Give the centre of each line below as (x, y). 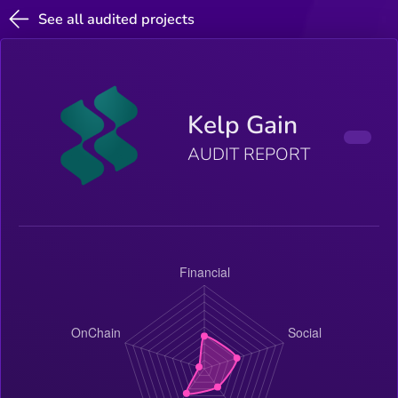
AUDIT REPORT (249, 155)
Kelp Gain (243, 126)
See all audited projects (117, 19)
